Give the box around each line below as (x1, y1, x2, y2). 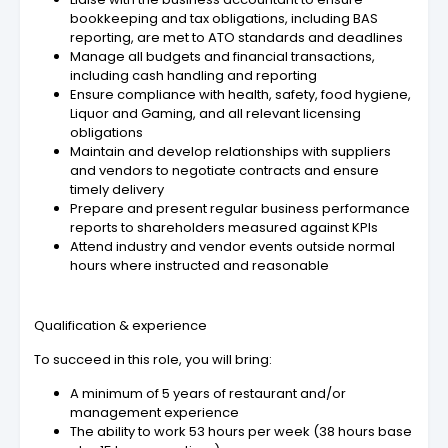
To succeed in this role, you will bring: (34, 350, 272, 370)
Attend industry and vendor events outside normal (70, 237, 395, 257)
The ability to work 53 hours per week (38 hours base (70, 422, 412, 442)
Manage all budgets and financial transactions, (70, 47, 375, 67)
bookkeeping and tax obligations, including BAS (70, 9, 378, 29)
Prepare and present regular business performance (70, 199, 410, 219)
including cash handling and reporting (70, 66, 317, 86)
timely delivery (70, 180, 164, 200)
